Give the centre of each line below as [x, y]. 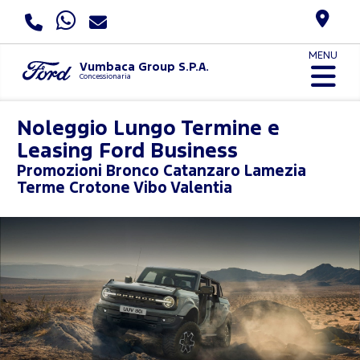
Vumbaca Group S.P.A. [144, 67]
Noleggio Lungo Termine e [148, 129]
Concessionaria [105, 76]
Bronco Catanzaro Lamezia [206, 171]
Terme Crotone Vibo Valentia [125, 188]
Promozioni [61, 171]
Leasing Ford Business [127, 151]
